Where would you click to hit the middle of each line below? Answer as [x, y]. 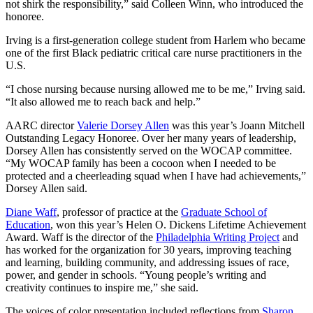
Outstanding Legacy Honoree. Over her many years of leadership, [151, 138]
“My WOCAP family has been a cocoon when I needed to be [141, 163]
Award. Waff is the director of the [81, 238]
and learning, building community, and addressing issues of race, [147, 263]
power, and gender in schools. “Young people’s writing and [136, 275]
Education [28, 225]
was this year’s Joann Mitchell [237, 126]
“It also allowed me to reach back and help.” [104, 102]
